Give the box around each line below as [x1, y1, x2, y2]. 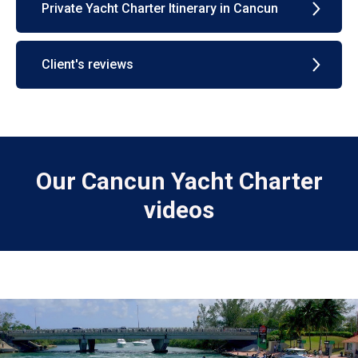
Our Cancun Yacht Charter [35, 166, 323, 195]
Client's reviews [42, 57, 133, 73]
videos [144, 195, 214, 224]
